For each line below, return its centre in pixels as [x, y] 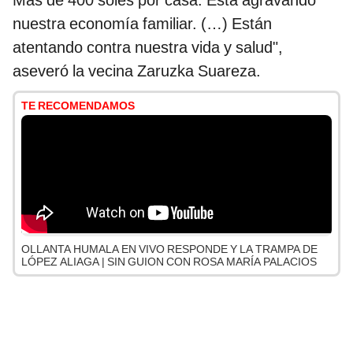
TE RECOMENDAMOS [78, 106]
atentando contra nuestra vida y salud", [148, 48]
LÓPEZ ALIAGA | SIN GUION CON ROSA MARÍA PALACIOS [169, 262]
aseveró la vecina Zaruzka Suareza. [137, 71]
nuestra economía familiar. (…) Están [142, 24]
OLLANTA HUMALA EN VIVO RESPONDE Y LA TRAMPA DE [169, 249]
